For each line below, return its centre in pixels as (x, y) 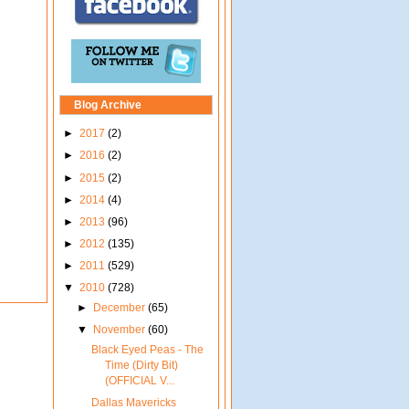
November (120, 330)
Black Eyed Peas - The (147, 350)
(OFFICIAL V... (139, 381)
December (120, 307)
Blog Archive (108, 105)
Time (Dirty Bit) (141, 366)
